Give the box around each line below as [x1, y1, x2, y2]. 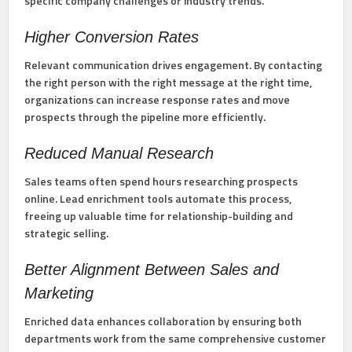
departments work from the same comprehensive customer [24, 330, 327, 347]
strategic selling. [24, 225, 109, 242]
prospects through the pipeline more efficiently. [24, 108, 266, 126]
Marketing [24, 284, 94, 302]
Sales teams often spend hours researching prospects [24, 173, 299, 190]
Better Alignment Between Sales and [24, 261, 280, 279]
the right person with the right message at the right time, [24, 74, 313, 91]
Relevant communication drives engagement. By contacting [24, 57, 323, 74]
